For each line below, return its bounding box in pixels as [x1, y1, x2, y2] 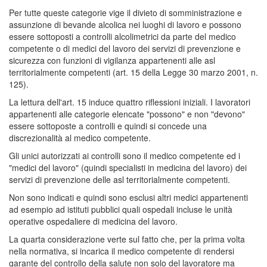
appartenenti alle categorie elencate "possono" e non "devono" [9, 107, 245, 120]
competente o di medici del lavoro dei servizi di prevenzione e [9, 42, 241, 54]
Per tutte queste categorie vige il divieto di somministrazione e [9, 6, 242, 18]
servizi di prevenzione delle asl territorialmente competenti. [9, 173, 230, 185]
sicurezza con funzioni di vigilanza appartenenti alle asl [9, 54, 215, 66]
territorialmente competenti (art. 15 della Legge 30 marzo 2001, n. [9, 66, 258, 78]
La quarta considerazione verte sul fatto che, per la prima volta [9, 232, 245, 245]
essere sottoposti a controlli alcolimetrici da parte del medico [9, 30, 236, 42]
